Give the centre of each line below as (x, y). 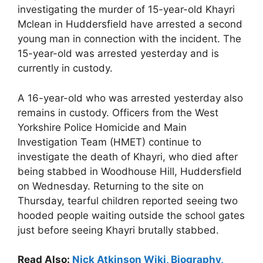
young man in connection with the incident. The (129, 39)
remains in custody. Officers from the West (118, 112)
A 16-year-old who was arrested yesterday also (130, 98)
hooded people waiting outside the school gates (131, 215)
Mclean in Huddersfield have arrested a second (130, 24)
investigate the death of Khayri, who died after (128, 156)
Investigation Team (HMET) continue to (109, 142)
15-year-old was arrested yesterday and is (118, 53)
